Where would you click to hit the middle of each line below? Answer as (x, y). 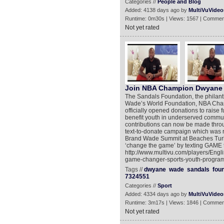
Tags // (134, 169)
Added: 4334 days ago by (156, 194)
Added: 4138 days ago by (156, 10)
